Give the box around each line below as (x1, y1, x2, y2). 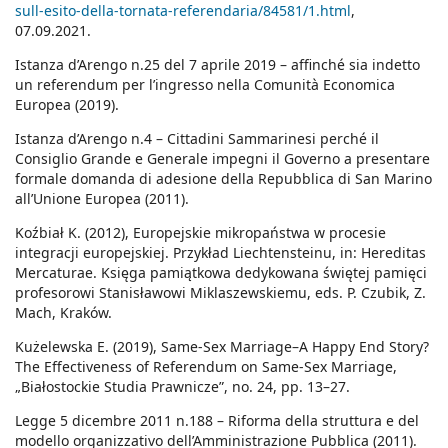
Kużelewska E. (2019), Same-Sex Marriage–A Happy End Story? (15, 337, 429, 357)
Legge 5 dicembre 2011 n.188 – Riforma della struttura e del (15, 411, 419, 431)
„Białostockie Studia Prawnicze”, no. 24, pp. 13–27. (15, 377, 350, 397)
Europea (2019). (15, 95, 119, 115)
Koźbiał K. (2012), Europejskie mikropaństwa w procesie (15, 223, 386, 243)
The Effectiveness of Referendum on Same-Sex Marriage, (15, 357, 397, 377)
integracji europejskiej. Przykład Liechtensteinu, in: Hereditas (15, 243, 426, 263)
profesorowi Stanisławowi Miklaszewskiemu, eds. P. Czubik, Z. (15, 283, 426, 303)
